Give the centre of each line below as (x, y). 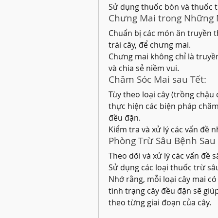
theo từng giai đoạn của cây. (160, 202)
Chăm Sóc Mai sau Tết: (157, 79)
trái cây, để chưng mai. (150, 45)
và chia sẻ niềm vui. (144, 68)
